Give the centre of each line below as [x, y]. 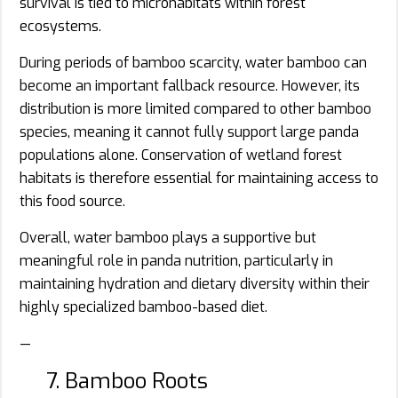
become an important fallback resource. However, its [190, 85]
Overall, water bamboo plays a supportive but [168, 237]
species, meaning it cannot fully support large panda [189, 131]
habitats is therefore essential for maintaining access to [199, 178]
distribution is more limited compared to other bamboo [195, 108]
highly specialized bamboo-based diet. [143, 306]
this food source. [72, 201]
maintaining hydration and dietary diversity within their [195, 283]
